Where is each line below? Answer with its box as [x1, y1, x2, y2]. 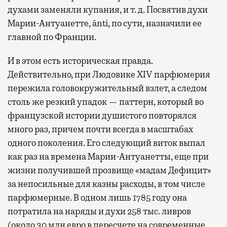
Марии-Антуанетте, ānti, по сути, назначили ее [8, 17, 202, 29]
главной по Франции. [8, 31, 96, 43]
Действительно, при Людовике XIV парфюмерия [8, 68, 210, 80]
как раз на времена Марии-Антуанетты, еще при [8, 150, 209, 162]
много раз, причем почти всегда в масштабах [8, 123, 193, 135]
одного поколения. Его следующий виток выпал [8, 137, 205, 148]
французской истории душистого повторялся [8, 109, 197, 121]
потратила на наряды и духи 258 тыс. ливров [8, 205, 191, 217]
